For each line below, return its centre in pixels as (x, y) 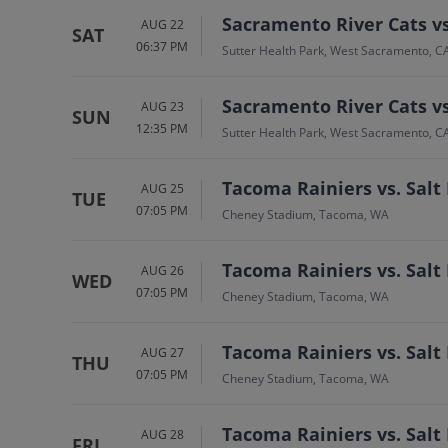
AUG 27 (162, 352)
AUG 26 (162, 270)
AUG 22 (162, 24)
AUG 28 (162, 434)
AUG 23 (162, 106)
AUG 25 (162, 188)
